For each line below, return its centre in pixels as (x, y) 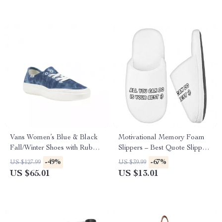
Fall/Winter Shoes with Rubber (56, 148)
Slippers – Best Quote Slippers (165, 148)
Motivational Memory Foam (162, 138)
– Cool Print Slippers (150, 159)
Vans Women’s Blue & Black (54, 138)
